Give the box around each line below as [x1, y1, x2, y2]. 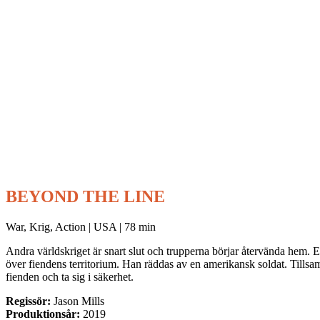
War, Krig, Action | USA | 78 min [6, 220, 156, 233]
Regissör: [6, 294, 51, 307]
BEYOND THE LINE [6, 186, 165, 206]
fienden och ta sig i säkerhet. [6, 270, 134, 283]
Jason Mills [51, 294, 104, 307]
